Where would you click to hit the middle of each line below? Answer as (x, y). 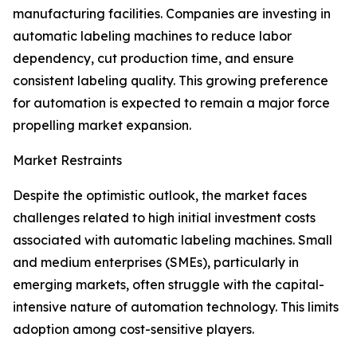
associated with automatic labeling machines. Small (173, 240)
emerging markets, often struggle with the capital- (169, 285)
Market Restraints (67, 161)
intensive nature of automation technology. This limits (176, 307)
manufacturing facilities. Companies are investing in (172, 14)
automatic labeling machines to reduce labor (152, 36)
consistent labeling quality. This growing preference (171, 81)
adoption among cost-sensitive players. (133, 330)
